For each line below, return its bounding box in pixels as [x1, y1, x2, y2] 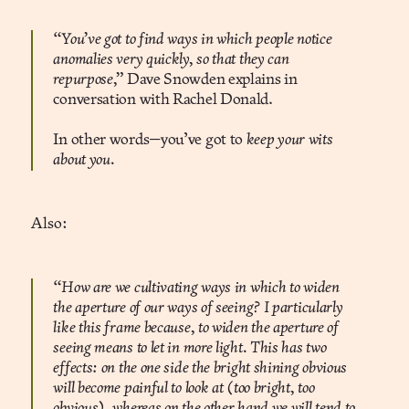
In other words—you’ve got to [53, 132, 244, 149]
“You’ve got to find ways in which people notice [53, 32, 332, 48]
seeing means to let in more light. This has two [53, 341, 327, 357]
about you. [53, 152, 115, 169]
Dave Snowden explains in [123, 72, 298, 89]
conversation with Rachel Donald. [53, 92, 273, 109]
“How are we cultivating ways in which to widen [53, 280, 340, 297]
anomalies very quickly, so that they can [53, 52, 289, 68]
